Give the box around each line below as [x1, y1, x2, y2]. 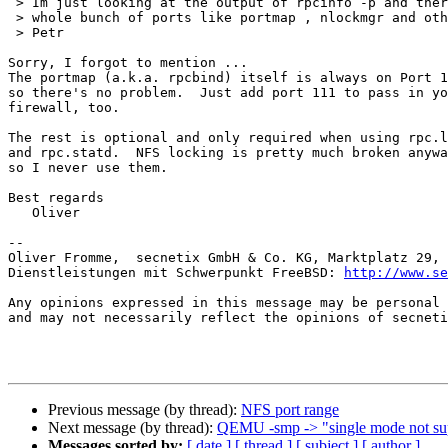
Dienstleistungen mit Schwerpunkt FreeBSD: [8, 265, 344, 281]
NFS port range [241, 401, 339, 419]
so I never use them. [8, 160, 168, 176]
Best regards [8, 190, 104, 206]
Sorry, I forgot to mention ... [8, 55, 248, 71]
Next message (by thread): [48, 419, 217, 437]
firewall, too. [8, 100, 120, 116]
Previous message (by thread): [48, 401, 241, 419]
